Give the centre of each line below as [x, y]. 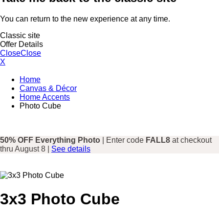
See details [71, 149]
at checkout [191, 140]
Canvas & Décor [48, 88]
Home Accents [45, 97]
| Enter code [123, 140]
